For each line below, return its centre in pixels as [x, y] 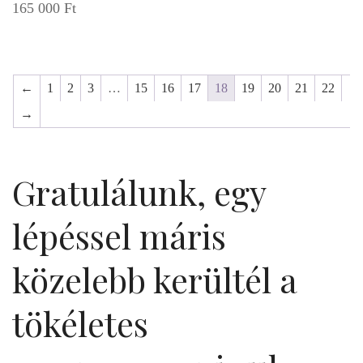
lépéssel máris [119, 235]
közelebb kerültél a [154, 279]
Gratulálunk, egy [139, 192]
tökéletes [80, 323]
